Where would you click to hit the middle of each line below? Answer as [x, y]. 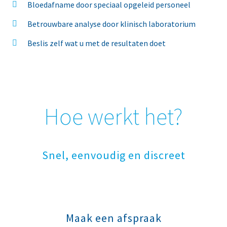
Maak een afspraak [113, 218]
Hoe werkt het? [113, 116]
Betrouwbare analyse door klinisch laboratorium [111, 24]
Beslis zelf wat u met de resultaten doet [96, 43]
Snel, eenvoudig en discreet [113, 155]
